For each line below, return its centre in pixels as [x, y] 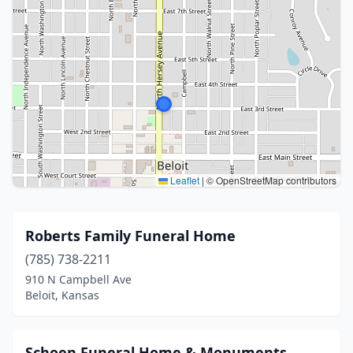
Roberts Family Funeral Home [130, 236]
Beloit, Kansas [62, 295]
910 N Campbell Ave [78, 279]
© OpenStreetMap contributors [270, 180]
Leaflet [184, 180]
